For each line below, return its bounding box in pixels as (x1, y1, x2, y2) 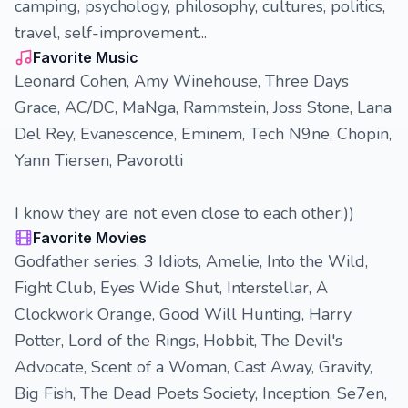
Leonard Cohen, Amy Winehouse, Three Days (15, 70, 349, 92)
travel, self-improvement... (15, 22, 207, 44)
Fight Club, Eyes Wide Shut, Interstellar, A (15, 277, 328, 299)
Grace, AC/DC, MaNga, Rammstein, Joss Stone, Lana (15, 97, 392, 118)
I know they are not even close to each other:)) (15, 202, 354, 224)
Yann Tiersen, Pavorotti (15, 149, 183, 171)
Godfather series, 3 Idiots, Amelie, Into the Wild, (15, 250, 368, 272)
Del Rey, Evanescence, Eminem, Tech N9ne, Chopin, (15, 123, 392, 145)
